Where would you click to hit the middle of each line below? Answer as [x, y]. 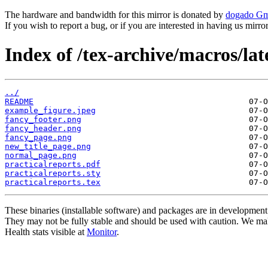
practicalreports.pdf [53, 164]
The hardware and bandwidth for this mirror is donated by [115, 15]
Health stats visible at [46, 232]
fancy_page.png [38, 137]
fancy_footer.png [43, 119]
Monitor [102, 232]
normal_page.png [41, 155]
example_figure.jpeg [50, 110]
